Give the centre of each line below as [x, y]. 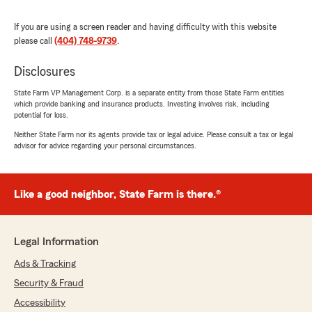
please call [34, 41]
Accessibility [40, 303]
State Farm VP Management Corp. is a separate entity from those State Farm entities [149, 93]
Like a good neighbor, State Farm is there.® [117, 195]
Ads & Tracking [45, 264]
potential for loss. [41, 115]
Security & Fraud [49, 284]
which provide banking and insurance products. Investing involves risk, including [142, 104]
